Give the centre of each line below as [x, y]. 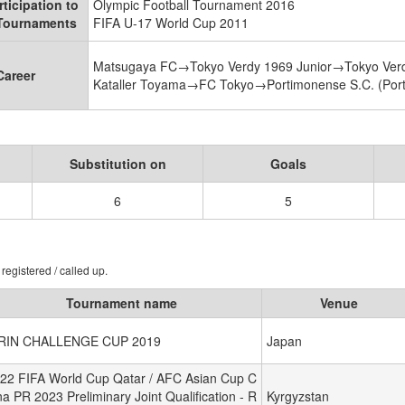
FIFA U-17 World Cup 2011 [171, 23]
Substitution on [118, 164]
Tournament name [121, 303]
